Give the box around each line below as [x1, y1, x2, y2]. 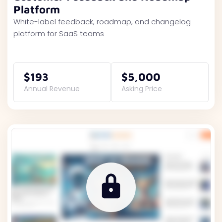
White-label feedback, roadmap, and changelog [13, 16, 191, 27]
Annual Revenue [24, 84, 80, 94]
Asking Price [121, 84, 162, 94]
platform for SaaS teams [13, 28, 104, 39]
